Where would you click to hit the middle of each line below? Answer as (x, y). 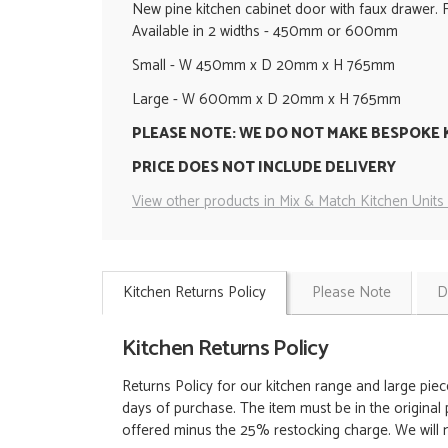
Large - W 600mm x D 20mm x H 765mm (268, 100)
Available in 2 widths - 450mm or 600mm (265, 32)
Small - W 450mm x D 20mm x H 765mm (263, 66)
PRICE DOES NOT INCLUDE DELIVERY (264, 168)
